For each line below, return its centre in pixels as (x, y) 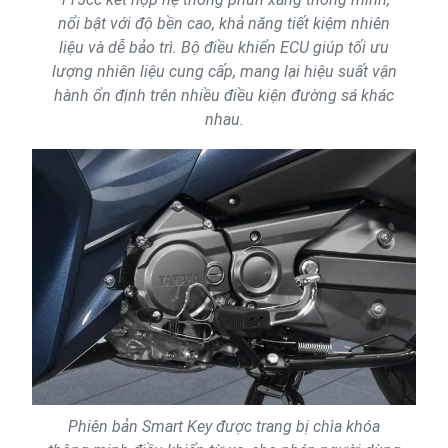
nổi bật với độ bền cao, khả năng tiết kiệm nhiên (224, 23)
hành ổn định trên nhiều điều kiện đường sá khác (224, 95)
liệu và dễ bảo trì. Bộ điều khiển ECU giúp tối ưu (224, 47)
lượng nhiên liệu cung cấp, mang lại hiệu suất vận (224, 71)
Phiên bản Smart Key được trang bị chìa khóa (224, 427)
